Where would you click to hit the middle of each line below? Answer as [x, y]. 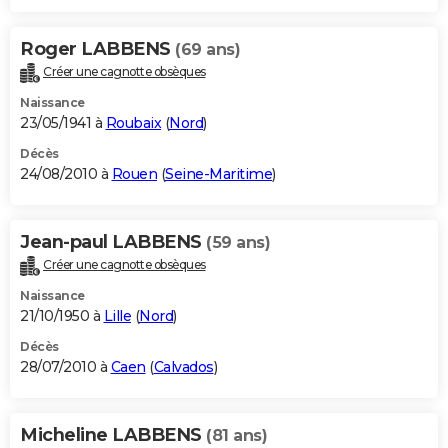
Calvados [183, 367]
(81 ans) [236, 436]
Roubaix [133, 123]
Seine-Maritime [218, 174]
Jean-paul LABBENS [113, 242]
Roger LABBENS [97, 49]
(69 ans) [207, 50]
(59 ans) [238, 243]
